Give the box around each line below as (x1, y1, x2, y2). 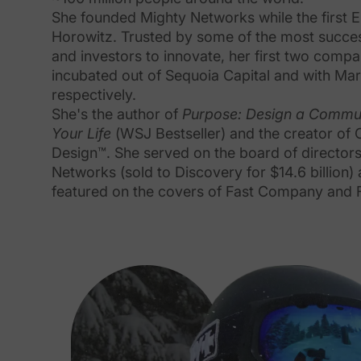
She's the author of (52, 105, 182, 122)
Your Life (52, 124, 111, 142)
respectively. (52, 85, 136, 103)
